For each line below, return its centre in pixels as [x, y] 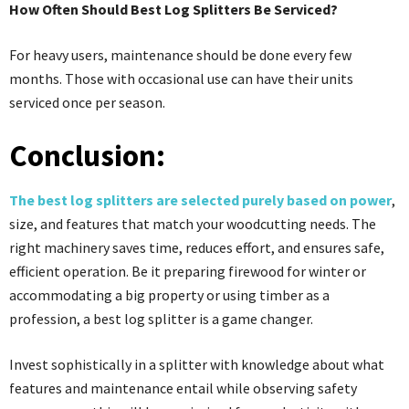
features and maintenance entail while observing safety [183, 388]
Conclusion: [87, 155]
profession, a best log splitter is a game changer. [161, 318]
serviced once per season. [87, 102]
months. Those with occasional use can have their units [181, 78]
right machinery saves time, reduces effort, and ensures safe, [197, 247]
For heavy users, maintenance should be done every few [180, 54]
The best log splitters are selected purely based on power [200, 199]
